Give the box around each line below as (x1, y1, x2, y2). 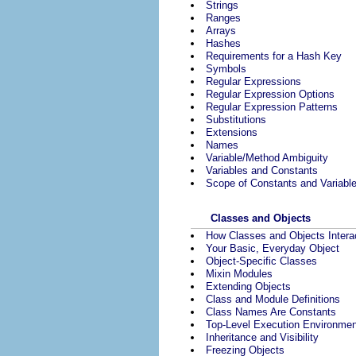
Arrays (206, 24, 236, 37)
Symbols (206, 62, 246, 75)
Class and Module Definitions (206, 293, 340, 306)
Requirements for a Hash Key (206, 49, 342, 62)
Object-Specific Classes (206, 255, 317, 268)
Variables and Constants (206, 164, 318, 176)
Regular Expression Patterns (206, 100, 338, 113)
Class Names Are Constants (206, 306, 336, 319)
